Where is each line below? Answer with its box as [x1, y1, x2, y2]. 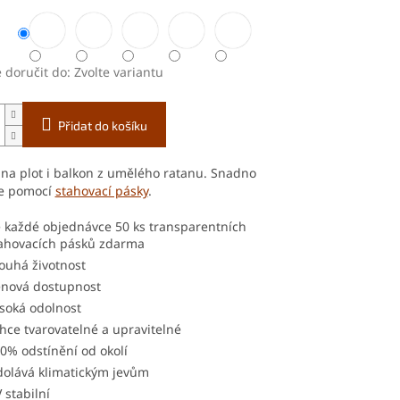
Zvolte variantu [73, 63, 163, 81]
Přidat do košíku [57, 118, 147, 134]
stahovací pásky [54, 182, 148, 200]
